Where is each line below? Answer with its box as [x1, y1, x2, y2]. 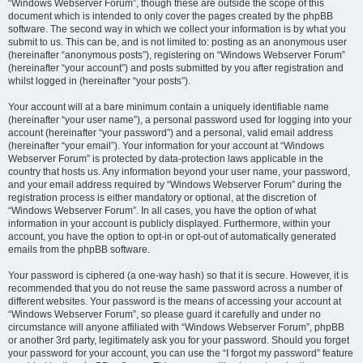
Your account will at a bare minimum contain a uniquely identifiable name [8, 101, 329, 113]
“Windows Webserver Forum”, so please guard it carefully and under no [8, 309, 321, 320]
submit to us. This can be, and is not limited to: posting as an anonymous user [8, 36, 347, 48]
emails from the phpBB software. [8, 244, 150, 255]
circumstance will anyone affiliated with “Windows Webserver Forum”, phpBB [8, 322, 344, 333]
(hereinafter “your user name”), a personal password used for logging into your [8, 114, 352, 126]
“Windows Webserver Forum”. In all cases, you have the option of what [8, 205, 316, 216]
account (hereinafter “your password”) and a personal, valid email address [8, 127, 333, 139]
